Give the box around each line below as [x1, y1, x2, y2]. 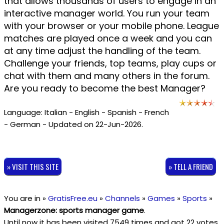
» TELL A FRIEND [168, 160, 213, 172]
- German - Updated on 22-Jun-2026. [3, 119, 143, 129]
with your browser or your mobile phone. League [3, 19, 219, 32]
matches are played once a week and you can [3, 32, 212, 44]
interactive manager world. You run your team [3, 7, 209, 19]
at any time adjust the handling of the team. [3, 44, 200, 57]
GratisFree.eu [47, 193, 97, 203]
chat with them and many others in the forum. [3, 69, 209, 82]
